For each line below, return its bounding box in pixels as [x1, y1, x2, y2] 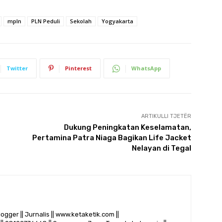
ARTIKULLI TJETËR [141, 112, 191, 119]
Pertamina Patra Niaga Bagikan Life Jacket [32, 133, 191, 142]
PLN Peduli [31, 17, 60, 25]
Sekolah [70, 17, 92, 25]
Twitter [6, 64, 28, 72]
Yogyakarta [102, 17, 133, 25]
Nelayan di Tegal [131, 143, 191, 153]
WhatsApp [131, 64, 161, 72]
